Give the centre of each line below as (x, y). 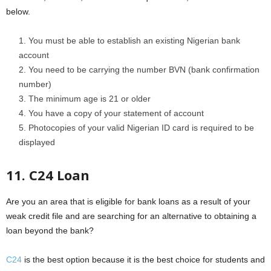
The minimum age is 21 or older (90, 98)
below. (18, 11)
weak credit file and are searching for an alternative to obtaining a (131, 216)
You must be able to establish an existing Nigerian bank (134, 40)
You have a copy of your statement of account (116, 113)
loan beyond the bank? (50, 230)
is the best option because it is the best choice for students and (143, 259)
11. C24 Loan (48, 175)
